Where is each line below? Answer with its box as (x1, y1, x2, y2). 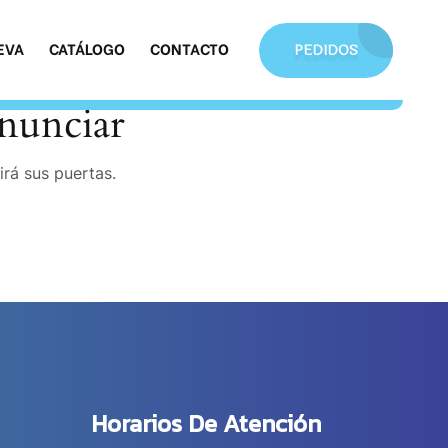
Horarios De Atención (91, 406, 321, 441)
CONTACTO (150, 37, 229, 59)
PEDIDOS (294, 39, 358, 61)
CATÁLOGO (49, 37, 125, 59)
